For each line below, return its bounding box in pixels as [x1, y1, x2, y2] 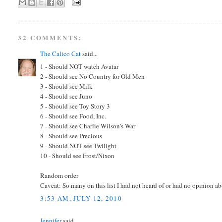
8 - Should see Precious [40, 131, 103, 141]
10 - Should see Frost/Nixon [40, 151, 115, 161]
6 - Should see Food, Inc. [40, 111, 107, 121]
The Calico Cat [40, 49, 81, 58]
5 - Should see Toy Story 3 [40, 102, 111, 111]
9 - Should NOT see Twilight [40, 141, 117, 151]
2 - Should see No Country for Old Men [40, 72, 145, 81]
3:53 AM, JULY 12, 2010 [40, 193, 122, 203]
